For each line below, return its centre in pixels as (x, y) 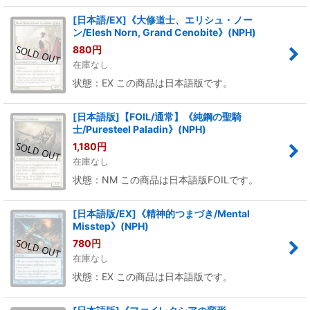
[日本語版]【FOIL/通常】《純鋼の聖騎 (157, 116)
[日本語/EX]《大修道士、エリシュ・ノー (163, 19)
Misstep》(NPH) (111, 226)
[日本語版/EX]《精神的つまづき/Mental (161, 213)
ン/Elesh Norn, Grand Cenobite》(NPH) (164, 32)
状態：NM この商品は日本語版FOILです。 (165, 179)
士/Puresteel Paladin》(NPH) (139, 129)
